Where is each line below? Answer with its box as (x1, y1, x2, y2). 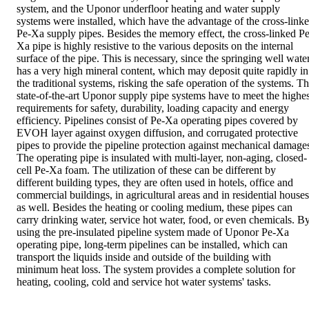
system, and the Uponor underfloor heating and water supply (17, 3, 280, 14)
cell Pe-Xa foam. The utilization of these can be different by (17, 164, 276, 176)
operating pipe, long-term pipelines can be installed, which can (17, 239, 288, 250)
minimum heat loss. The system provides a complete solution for (17, 263, 295, 275)
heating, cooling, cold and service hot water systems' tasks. (17, 276, 271, 288)
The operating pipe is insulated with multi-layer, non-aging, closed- (17, 152, 307, 163)
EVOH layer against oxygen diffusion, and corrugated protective (17, 127, 298, 139)
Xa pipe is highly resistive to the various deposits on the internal (17, 40, 293, 52)
